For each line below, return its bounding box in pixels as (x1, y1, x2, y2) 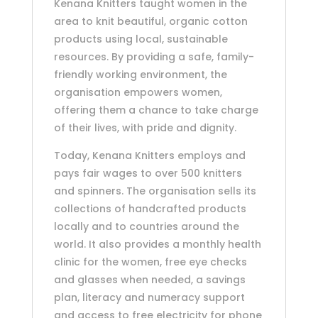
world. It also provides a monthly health (53, 237, 261, 252)
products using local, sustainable (53, 32, 228, 47)
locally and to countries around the (53, 219, 239, 234)
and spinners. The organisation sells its (53, 184, 256, 199)
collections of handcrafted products (53, 202, 246, 216)
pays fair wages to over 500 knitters (53, 166, 242, 181)
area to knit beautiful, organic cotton (53, 14, 248, 29)
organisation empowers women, (53, 85, 222, 100)
